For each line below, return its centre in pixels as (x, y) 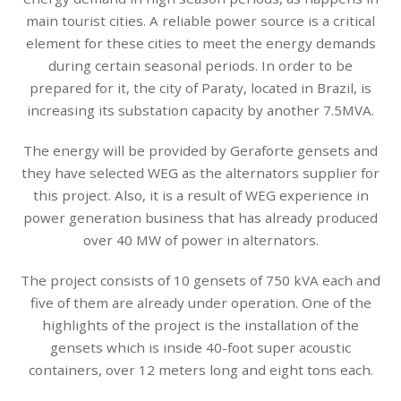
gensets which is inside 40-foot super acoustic (200, 347)
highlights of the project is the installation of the (200, 324)
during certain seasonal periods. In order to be (200, 66)
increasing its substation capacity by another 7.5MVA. (200, 111)
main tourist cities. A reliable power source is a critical (200, 21)
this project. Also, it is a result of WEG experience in (200, 195)
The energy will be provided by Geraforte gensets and (200, 150)
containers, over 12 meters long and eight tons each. (200, 369)
